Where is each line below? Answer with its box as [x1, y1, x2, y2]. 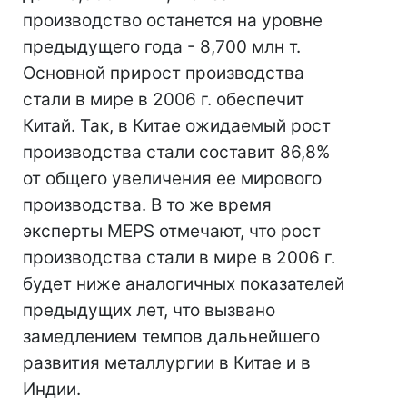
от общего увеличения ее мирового [23, 168, 322, 189]
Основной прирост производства [23, 63, 304, 84]
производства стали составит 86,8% [23, 142, 330, 163]
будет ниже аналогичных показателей [23, 273, 344, 294]
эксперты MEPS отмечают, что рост [23, 221, 321, 242]
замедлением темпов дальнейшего [23, 326, 320, 347]
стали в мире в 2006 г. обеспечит [23, 89, 304, 110]
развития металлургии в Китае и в [23, 352, 311, 373]
